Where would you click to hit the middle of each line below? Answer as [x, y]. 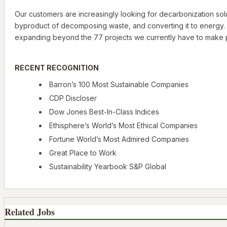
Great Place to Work [83, 153]
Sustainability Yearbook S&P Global [108, 167]
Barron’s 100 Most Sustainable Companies [119, 85]
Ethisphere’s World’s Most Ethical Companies [123, 126]
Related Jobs [30, 212]
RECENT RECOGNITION [57, 68]
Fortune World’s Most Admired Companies [119, 139]
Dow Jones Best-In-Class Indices [104, 112]
